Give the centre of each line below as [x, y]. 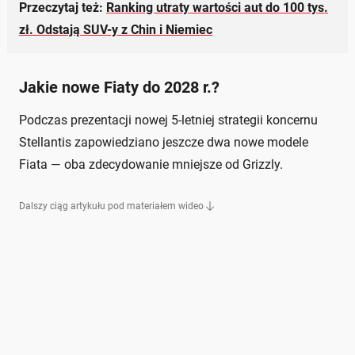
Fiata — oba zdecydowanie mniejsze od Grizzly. [151, 164]
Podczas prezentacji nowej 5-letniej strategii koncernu [168, 120]
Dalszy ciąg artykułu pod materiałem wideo [111, 206]
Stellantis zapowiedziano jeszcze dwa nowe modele [164, 142]
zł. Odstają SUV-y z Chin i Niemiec [116, 29]
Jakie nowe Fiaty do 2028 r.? [119, 87]
